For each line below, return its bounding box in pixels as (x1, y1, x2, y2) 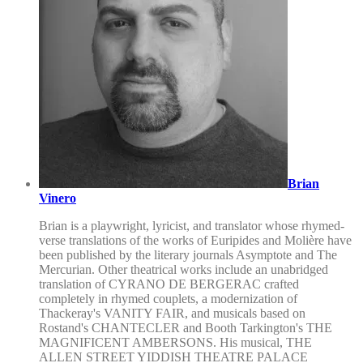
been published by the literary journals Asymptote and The (39, 247, 337, 262)
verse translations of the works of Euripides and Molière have (39, 233, 352, 247)
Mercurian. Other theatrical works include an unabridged (39, 262, 328, 276)
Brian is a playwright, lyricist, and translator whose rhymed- (39, 218, 344, 233)
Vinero (39, 190, 76, 205)
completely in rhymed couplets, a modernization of (39, 291, 297, 305)
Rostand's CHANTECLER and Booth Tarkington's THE (39, 320, 332, 335)
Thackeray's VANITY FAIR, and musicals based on (39, 305, 305, 320)
